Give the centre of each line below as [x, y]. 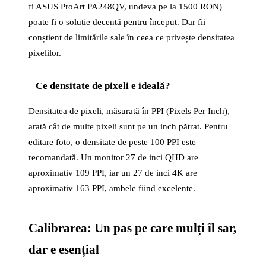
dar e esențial [64, 249]
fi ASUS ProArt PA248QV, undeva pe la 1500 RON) [125, 7]
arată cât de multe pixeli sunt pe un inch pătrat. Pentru [128, 126]
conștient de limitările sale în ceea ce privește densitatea [132, 37]
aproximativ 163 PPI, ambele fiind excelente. [112, 188]
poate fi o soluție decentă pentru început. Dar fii [117, 22]
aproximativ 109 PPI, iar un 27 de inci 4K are [113, 173]
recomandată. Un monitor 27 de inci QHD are [113, 157]
